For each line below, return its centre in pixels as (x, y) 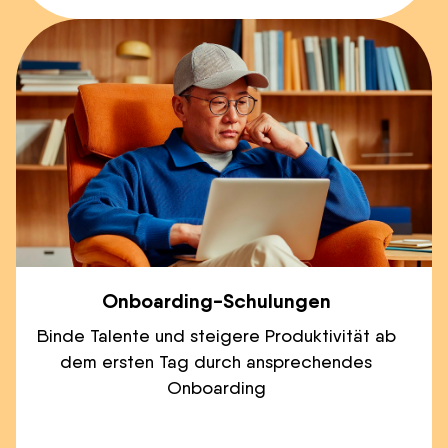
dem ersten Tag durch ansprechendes (216, 361)
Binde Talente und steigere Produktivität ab (216, 335)
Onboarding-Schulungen (216, 300)
